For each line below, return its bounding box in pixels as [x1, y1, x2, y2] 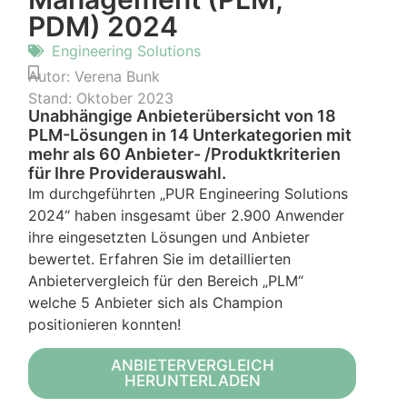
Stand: [28, 89, 73, 108]
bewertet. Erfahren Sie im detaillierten [28, 250, 292, 269]
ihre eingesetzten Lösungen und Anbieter [28, 228, 311, 247]
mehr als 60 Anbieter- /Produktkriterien [28, 144, 342, 164]
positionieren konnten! [28, 315, 182, 334]
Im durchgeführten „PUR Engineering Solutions [28, 184, 349, 203]
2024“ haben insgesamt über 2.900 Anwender [28, 206, 345, 225]
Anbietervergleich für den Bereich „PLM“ [28, 272, 304, 291]
